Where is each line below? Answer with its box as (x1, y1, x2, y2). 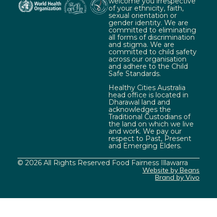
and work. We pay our (108, 127, 182, 136)
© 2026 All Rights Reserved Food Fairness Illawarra (17, 158, 188, 167)
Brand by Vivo (155, 172, 200, 182)
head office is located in (108, 91, 188, 100)
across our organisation (108, 54, 186, 63)
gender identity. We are (108, 18, 188, 27)
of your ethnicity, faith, (108, 3, 184, 13)
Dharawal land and (108, 98, 170, 107)
